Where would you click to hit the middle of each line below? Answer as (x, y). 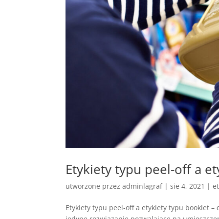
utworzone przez (94, 186)
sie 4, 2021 (188, 186)
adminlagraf (142, 186)
